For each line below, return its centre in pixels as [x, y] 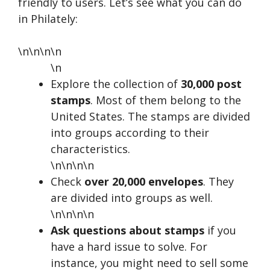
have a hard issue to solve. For [129, 246]
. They [218, 181]
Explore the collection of [116, 83]
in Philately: [48, 18]
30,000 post [211, 83]
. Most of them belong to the [166, 100]
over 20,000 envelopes [144, 181]
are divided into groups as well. [132, 197]
